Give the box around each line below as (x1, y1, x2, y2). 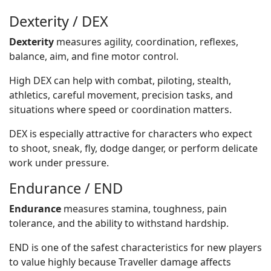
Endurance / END (9, 178, 123, 198)
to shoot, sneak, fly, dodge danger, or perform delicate (9, 142, 258, 155)
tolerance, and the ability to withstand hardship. (9, 217, 229, 230)
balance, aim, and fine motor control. (9, 50, 178, 63)
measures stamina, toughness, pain (61, 202, 227, 215)
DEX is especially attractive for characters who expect (9, 127, 252, 140)
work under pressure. (9, 156, 109, 169)
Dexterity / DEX (9, 11, 108, 31)
